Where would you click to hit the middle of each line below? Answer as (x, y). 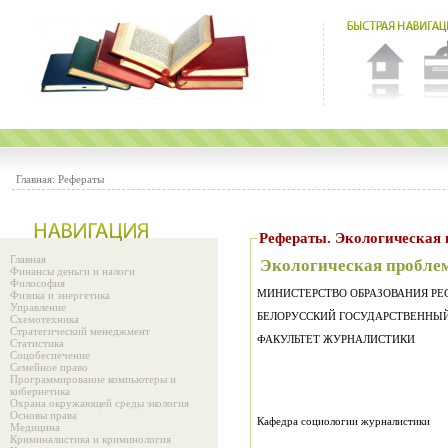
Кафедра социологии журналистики (343, 421)
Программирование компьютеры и (93, 379)
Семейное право (49, 367)
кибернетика (40, 391)
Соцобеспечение (50, 355)
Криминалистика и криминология (90, 439)
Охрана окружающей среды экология (99, 403)
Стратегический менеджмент (80, 331)
